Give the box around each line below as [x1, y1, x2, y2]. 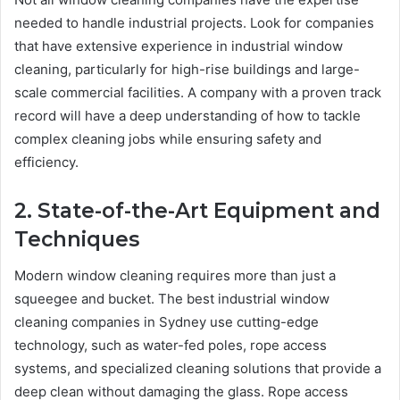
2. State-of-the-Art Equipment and [14, 198, 380, 224]
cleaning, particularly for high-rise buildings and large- [14, 61, 360, 79]
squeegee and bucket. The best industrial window [14, 289, 329, 307]
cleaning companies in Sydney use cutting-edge [14, 312, 319, 330]
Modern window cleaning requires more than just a [14, 266, 336, 284]
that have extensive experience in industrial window [14, 37, 343, 55]
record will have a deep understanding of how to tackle [14, 107, 361, 125]
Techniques [14, 227, 139, 253]
